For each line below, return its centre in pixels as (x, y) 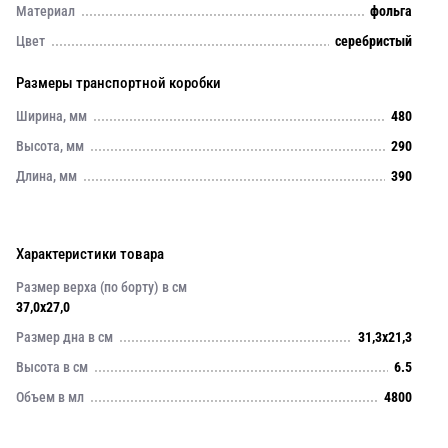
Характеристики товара (90, 254)
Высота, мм (50, 146)
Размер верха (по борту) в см (101, 287)
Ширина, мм (51, 116)
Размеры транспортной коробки (118, 83)
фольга (391, 11)
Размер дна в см (64, 337)
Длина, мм (46, 176)
